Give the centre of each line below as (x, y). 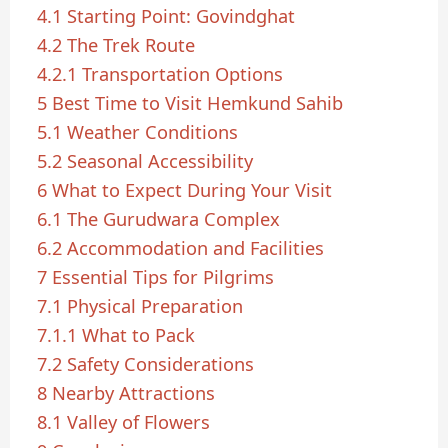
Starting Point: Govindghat (181, 16)
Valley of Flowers (139, 422)
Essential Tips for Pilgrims (163, 277)
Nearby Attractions (134, 393)
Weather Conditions (153, 132)
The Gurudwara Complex (174, 219)
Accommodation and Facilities (196, 248)
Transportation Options (183, 74)
